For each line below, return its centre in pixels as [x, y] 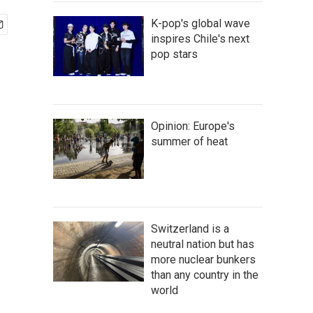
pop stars [174, 54]
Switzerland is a [190, 229]
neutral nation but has [203, 244]
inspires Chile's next [200, 39]
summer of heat [189, 141]
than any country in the [205, 275]
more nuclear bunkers [203, 260]
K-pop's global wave [201, 23]
